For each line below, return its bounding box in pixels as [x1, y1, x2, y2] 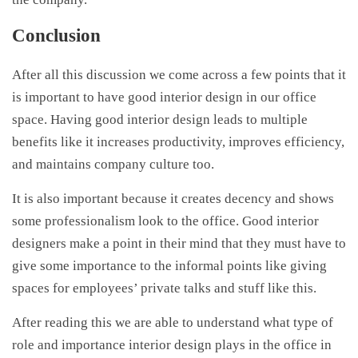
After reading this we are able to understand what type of [12, 315, 333, 331]
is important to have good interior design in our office [12, 89, 316, 105]
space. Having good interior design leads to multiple [12, 112, 308, 128]
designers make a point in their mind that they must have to [12, 236, 346, 252]
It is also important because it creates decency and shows [12, 191, 334, 207]
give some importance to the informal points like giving [12, 258, 327, 274]
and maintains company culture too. [12, 157, 214, 173]
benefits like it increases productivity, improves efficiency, [12, 134, 344, 150]
